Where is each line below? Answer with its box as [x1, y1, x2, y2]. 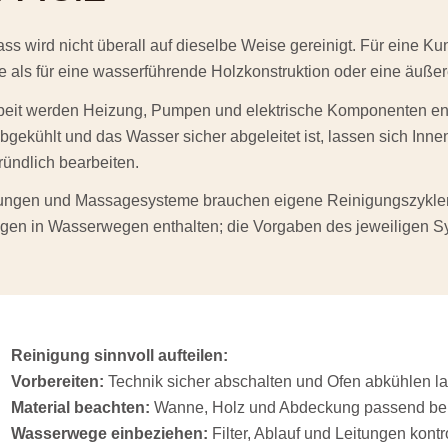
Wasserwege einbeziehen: [11, 425, 209, 443]
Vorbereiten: [11, 373, 105, 391]
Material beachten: [11, 399, 151, 417]
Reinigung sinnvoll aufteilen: [11, 347, 229, 365]
